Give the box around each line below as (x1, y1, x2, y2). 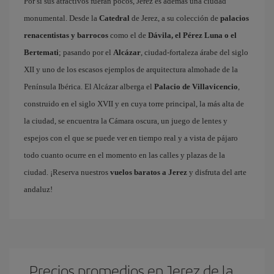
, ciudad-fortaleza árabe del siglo (141, 48, 248, 57)
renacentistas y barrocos (24, 31, 108, 40)
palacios (220, 13, 249, 23)
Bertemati (24, 48, 59, 57)
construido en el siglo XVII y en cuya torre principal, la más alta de (24, 99, 244, 108)
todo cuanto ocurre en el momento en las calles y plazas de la (24, 150, 225, 160)
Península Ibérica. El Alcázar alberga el (24, 82, 154, 91)
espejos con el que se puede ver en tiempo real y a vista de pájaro (24, 133, 238, 143)
